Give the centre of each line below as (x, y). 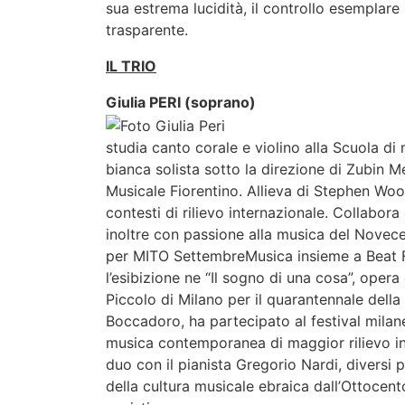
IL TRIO (131, 66)
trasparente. (147, 30)
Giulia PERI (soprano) (181, 102)
